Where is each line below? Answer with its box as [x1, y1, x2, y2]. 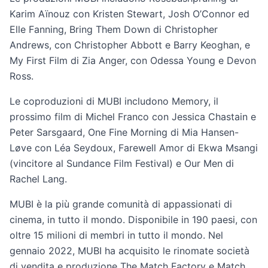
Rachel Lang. [10, 172, 67, 185]
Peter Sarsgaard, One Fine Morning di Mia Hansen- [10, 126, 239, 138]
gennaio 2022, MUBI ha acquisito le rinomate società [10, 244, 249, 257]
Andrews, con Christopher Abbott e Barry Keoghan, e [10, 38, 250, 51]
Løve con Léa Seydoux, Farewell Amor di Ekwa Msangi [10, 141, 258, 154]
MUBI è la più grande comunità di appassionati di [10, 197, 232, 210]
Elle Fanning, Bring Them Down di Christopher [10, 23, 218, 35]
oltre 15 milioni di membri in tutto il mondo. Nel [10, 229, 223, 241]
